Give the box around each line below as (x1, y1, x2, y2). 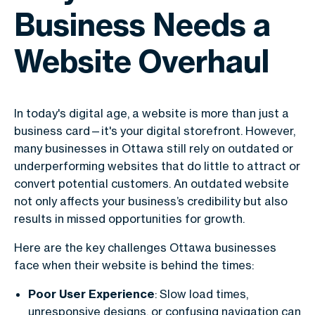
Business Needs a (14, 6, 271, 44)
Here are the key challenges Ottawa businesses (14, 240, 276, 255)
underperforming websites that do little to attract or (14, 159, 300, 173)
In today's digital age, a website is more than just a (14, 106, 289, 120)
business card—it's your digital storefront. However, (14, 124, 295, 138)
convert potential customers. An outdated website (14, 176, 289, 191)
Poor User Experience (28, 287, 155, 301)
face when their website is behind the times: (14, 258, 254, 272)
